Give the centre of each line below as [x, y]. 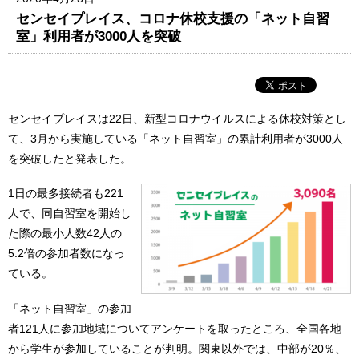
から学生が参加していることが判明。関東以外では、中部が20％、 [177, 348]
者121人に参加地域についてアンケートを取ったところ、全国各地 [175, 328]
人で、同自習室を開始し [70, 214]
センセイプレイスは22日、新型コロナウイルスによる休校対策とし [177, 118]
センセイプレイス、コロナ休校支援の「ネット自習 [173, 18]
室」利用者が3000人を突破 [99, 36]
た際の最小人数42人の [65, 234]
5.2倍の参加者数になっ [67, 254]
